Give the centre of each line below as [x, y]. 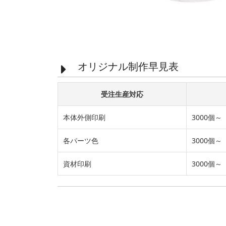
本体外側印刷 [84, 118]
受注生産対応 [122, 94]
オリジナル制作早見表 [128, 67]
